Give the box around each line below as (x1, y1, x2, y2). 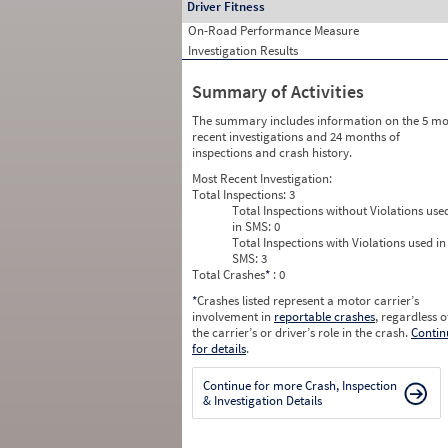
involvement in (192, 308, 274, 325)
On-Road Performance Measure (188, 22, 359, 39)
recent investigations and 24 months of (192, 128, 400, 145)
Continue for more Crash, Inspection (203, 377, 397, 394)
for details (192, 340, 246, 357)
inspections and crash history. (192, 144, 352, 161)
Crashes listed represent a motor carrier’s (197, 292, 419, 309)
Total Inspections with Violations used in (232, 234, 446, 251)
